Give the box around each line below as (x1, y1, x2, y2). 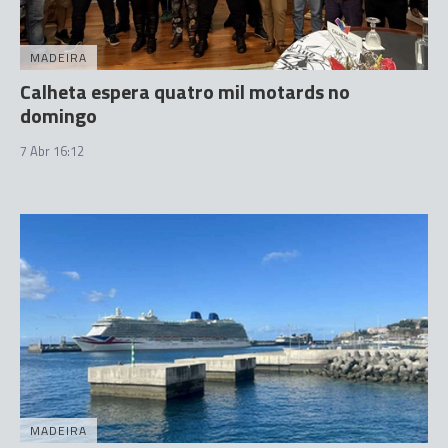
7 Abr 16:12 (20, 140, 84, 161)
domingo (20, 99, 97, 131)
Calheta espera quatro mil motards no (20, 75, 350, 107)
